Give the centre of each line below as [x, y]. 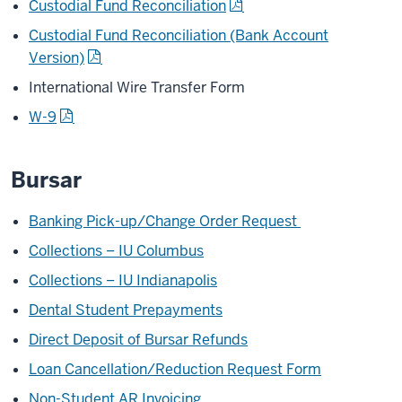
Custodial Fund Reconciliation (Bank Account [179, 35]
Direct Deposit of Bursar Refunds [138, 340]
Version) [57, 58]
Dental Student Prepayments [126, 310]
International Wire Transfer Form [137, 87]
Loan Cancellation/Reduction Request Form [175, 369]
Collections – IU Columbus [116, 251]
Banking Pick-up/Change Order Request [165, 221]
